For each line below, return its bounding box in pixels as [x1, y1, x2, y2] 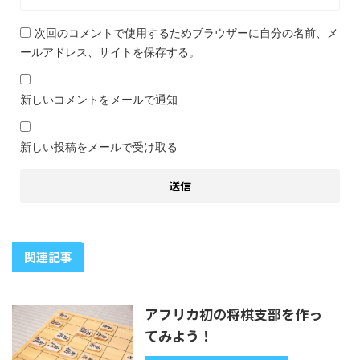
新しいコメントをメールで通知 [20, 92, 178, 106]
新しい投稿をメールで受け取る [20, 139, 178, 153]
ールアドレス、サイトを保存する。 [20, 44, 200, 59]
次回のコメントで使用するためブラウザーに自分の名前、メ [35, 25, 338, 39]
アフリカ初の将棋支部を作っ [145, 303, 322, 324]
